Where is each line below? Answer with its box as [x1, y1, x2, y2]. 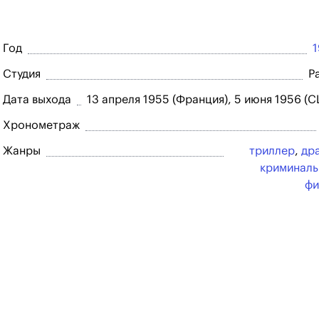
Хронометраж [3, 120, 80, 131]
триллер [249, 145, 295, 157]
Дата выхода [3, 94, 71, 105]
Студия [3, 68, 41, 80]
